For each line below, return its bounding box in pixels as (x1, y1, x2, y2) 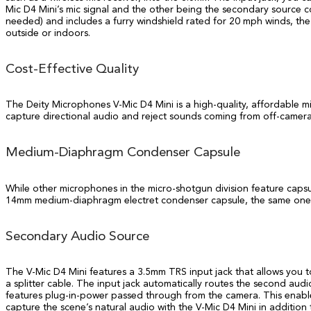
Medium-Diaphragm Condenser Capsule (6, 146, 240, 160)
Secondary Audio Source (6, 230, 149, 244)
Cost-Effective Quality (6, 62, 139, 76)
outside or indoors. (6, 28, 90, 38)
